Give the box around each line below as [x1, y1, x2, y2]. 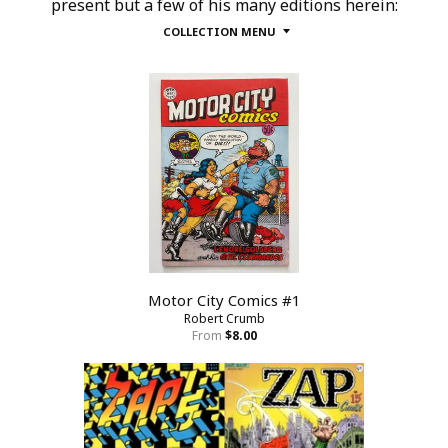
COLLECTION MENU [162, 24, 276, 39]
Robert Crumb [183, 310, 265, 327]
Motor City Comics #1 [147, 290, 301, 310]
